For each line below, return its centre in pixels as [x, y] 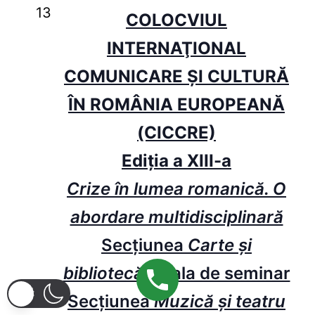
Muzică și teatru [220, 302]
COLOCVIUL [176, 20]
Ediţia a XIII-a [176, 161]
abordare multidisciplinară [176, 217]
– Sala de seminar [217, 274]
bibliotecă [103, 274]
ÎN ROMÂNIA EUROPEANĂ [176, 105]
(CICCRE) [176, 133]
